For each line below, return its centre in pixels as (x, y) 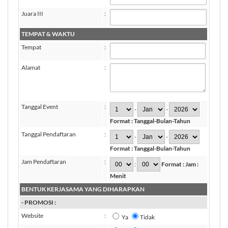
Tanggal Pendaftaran (49, 134)
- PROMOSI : (39, 202)
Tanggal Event (40, 107)
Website (32, 216)
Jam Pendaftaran (44, 162)
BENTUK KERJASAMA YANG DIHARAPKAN (83, 189)
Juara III (32, 13)
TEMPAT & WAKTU (48, 34)
